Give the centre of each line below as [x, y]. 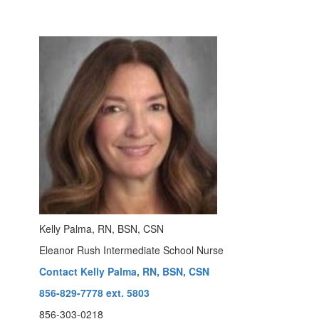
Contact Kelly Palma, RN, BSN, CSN [124, 271]
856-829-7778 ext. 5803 [94, 293]
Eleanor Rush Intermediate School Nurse [131, 250]
